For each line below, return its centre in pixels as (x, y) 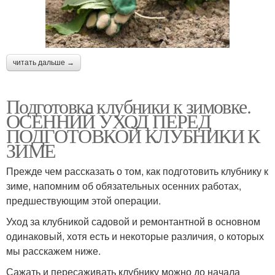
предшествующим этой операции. (83, 201)
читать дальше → (44, 63)
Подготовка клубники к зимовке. (128, 106)
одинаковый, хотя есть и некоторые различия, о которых (135, 236)
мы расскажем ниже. (53, 251)
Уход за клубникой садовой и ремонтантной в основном (133, 222)
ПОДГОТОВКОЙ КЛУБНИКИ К (133, 136)
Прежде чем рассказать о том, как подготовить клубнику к (137, 171)
